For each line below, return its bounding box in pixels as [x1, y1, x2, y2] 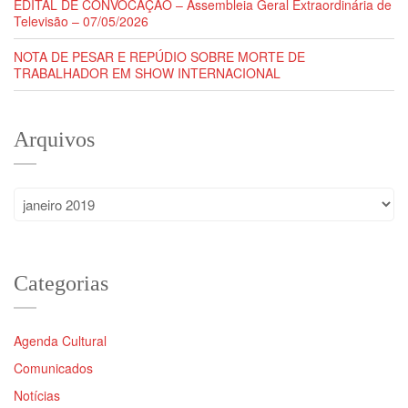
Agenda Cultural [14, 331, 107, 351]
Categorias [14, 271, 108, 296]
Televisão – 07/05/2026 [14, 12, 148, 31]
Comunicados [14, 359, 93, 378]
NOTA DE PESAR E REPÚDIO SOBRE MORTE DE [14, 47, 305, 66]
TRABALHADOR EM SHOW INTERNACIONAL [14, 64, 280, 83]
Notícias [14, 386, 60, 405]
